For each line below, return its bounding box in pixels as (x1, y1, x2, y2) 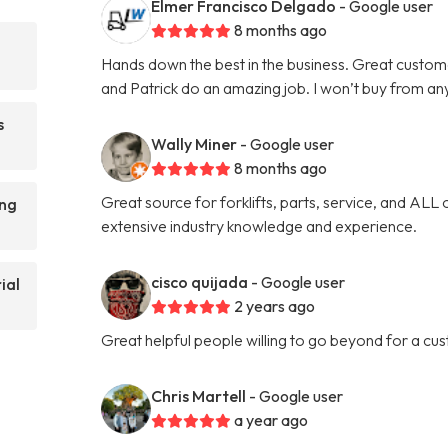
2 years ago (234, 295, 316, 316)
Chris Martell (151, 385, 247, 406)
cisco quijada (151, 271, 249, 292)
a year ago (234, 409, 309, 430)
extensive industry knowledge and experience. (101, 215, 418, 236)
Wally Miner (151, 133, 238, 154)
